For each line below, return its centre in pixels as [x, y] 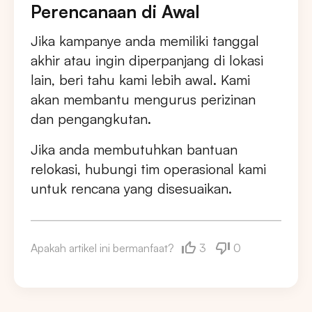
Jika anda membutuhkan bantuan [134, 150]
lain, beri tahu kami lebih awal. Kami [140, 80]
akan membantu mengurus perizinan [143, 100]
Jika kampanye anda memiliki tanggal [145, 41]
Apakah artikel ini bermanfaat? [102, 248]
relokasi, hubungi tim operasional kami [148, 169]
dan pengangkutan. [91, 119]
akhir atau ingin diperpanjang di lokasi [147, 61]
